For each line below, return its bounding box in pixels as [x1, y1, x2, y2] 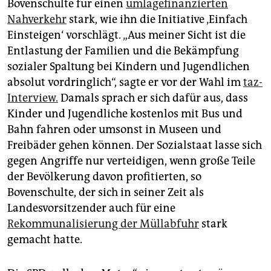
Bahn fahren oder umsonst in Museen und [7, 123, 221, 137]
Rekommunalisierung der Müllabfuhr [7, 217, 199, 231]
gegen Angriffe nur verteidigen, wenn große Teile [7, 154, 255, 168]
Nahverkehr [7, 13, 67, 27]
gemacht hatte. [7, 233, 82, 247]
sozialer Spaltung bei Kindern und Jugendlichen [7, 60, 250, 74]
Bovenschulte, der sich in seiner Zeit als [7, 186, 204, 200]
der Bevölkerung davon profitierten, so [7, 170, 201, 184]
